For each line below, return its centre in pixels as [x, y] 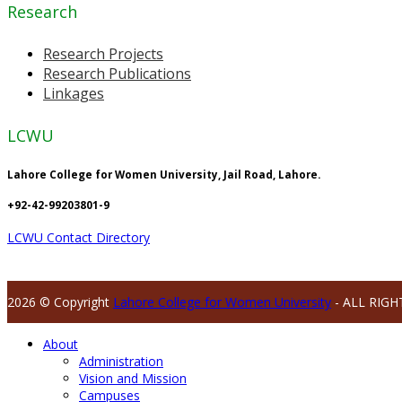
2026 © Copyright [60, 302]
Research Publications [117, 73]
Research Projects [103, 53]
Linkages [74, 93]
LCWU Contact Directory [79, 238]
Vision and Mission [133, 379]
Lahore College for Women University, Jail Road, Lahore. [164, 174]
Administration [121, 362]
